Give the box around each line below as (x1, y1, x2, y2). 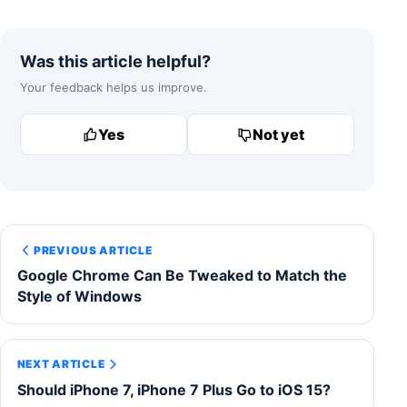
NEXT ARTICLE (16, 357, 105, 372)
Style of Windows (16, 287, 142, 306)
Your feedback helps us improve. (20, 80, 207, 95)
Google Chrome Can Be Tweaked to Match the (16, 266, 347, 285)
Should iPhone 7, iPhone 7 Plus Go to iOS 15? (16, 380, 331, 399)
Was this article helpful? (20, 52, 211, 72)
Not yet (253, 125, 305, 144)
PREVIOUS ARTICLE (33, 243, 153, 257)
